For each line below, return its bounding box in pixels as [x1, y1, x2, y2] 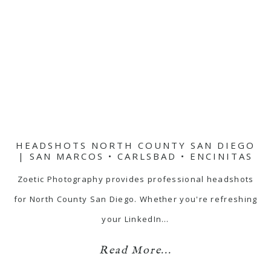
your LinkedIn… [102, 214, 169, 225]
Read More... [99, 244, 172, 258]
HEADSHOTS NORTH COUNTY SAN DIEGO [16, 139, 255, 152]
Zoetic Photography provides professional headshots [17, 174, 254, 185]
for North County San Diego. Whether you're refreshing [13, 194, 258, 205]
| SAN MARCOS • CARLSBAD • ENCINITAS [18, 150, 253, 163]
